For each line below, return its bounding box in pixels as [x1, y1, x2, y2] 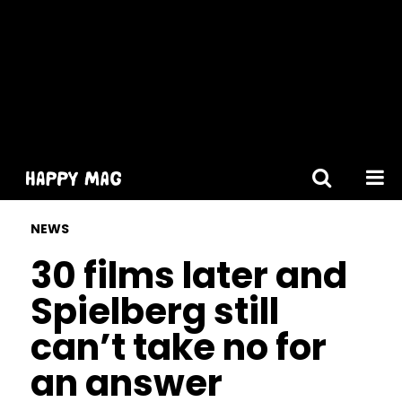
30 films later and [30, 250, 347, 301]
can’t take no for [30, 322, 327, 372]
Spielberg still [30, 286, 279, 336]
